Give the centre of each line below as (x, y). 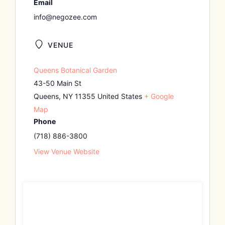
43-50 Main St (57, 83)
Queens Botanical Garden (75, 70)
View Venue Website (66, 152)
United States (120, 96)
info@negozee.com (65, 17)
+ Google (159, 96)
